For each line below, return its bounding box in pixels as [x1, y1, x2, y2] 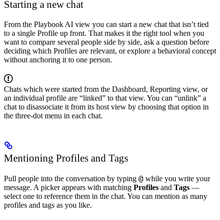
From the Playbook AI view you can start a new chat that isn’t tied [4, 20, 209, 28]
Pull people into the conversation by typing [4, 174, 138, 183]
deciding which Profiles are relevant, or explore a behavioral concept [4, 46, 216, 55]
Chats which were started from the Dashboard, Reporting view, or [4, 84, 208, 93]
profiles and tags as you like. [4, 201, 92, 210]
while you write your [143, 174, 210, 183]
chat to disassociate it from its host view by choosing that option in [4, 102, 209, 111]
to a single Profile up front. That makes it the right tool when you [4, 28, 204, 37]
